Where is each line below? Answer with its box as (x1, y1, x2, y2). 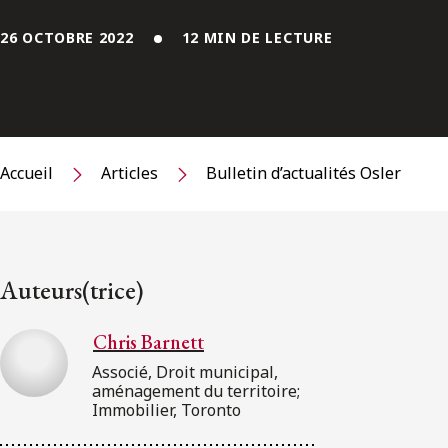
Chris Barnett (93, 328, 204, 355)
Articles (101, 162, 158, 185)
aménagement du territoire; (92, 379, 300, 402)
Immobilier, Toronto (92, 398, 241, 421)
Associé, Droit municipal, (92, 360, 278, 383)
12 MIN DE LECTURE (181, 28, 333, 47)
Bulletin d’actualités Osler (206, 162, 401, 185)
